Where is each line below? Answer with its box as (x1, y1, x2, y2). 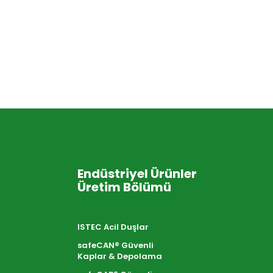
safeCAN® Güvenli (77, 239, 154, 251)
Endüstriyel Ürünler (77, 165, 197, 182)
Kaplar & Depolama (77, 250, 162, 262)
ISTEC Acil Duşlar (77, 221, 149, 233)
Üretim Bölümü (77, 178, 171, 196)
